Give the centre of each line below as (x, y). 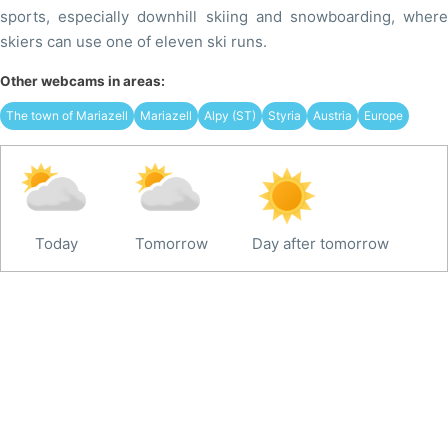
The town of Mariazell (67, 115)
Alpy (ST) (230, 115)
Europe (383, 115)
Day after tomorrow (320, 243)
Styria (284, 115)
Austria (332, 115)
